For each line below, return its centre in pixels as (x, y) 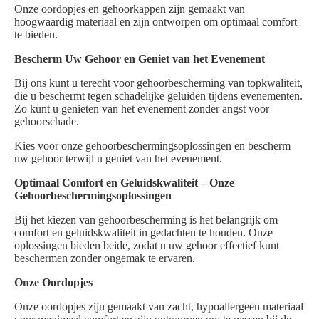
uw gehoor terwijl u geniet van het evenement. (118, 158)
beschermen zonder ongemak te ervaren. (105, 258)
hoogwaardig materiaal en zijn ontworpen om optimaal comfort (156, 22)
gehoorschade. (47, 121)
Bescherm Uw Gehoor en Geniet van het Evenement (140, 59)
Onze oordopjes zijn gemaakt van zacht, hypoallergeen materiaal (159, 307)
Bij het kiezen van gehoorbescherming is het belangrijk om (146, 220)
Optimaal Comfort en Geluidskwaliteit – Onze (124, 183)
